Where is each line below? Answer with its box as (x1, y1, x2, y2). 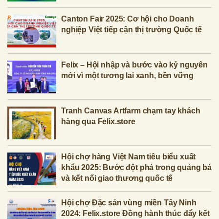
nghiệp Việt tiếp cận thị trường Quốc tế (61, 25, 202, 34)
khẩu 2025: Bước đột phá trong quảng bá (61, 163, 212, 172)
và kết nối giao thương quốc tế (61, 174, 173, 183)
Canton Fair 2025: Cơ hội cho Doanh (61, 15, 194, 23)
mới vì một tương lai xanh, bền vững (61, 71, 194, 80)
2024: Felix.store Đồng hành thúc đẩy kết (61, 209, 210, 218)
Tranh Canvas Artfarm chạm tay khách (61, 107, 200, 115)
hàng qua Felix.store (61, 117, 135, 126)
